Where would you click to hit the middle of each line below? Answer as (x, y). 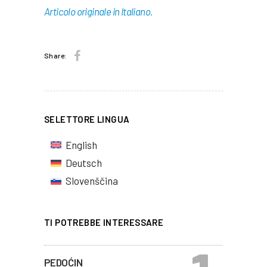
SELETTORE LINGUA (87, 119)
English (81, 145)
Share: (55, 55)
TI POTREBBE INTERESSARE (104, 222)
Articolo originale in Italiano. (99, 12)
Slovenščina (91, 181)
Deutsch (83, 163)
